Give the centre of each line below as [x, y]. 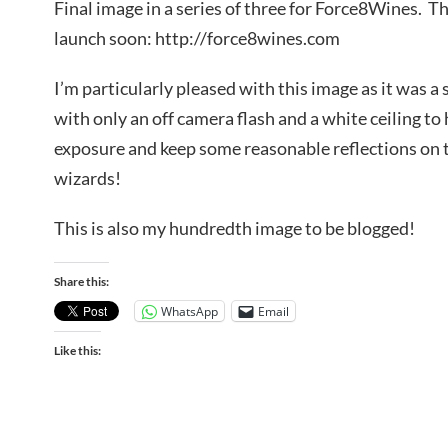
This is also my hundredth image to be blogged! [234, 227]
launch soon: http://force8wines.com [197, 38]
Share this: [81, 282]
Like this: [77, 351]
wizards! [87, 177]
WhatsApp [189, 311]
